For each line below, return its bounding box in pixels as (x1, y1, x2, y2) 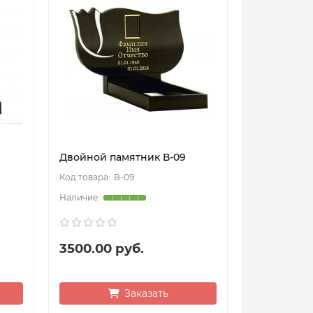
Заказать (124, 287, 168, 300)
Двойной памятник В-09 (59, 151, 187, 164)
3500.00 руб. (59, 240, 145, 257)
